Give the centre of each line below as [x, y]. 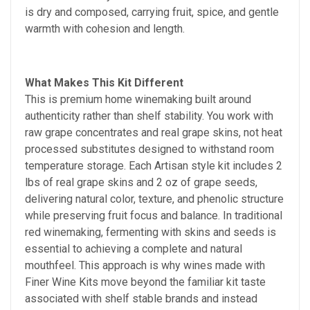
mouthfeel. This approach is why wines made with [145, 265]
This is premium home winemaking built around [138, 99]
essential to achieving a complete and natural [134, 248]
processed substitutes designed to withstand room [149, 149]
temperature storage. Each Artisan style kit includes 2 [154, 165]
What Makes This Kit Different [104, 82]
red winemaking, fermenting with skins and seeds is [151, 232]
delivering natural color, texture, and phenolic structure [154, 199]
